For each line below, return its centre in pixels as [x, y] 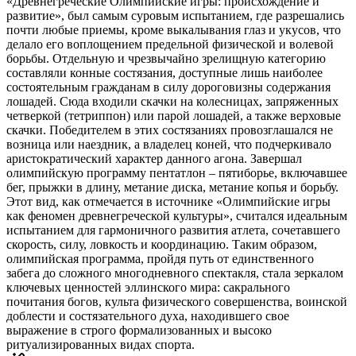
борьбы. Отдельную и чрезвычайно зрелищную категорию [166, 58]
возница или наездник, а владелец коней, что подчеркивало [169, 144]
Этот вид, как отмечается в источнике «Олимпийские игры [168, 201]
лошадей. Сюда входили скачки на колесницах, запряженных [172, 101]
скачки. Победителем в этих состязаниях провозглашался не [170, 130]
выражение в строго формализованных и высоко [139, 330]
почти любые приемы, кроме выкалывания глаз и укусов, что [174, 29]
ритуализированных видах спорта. [101, 344]
